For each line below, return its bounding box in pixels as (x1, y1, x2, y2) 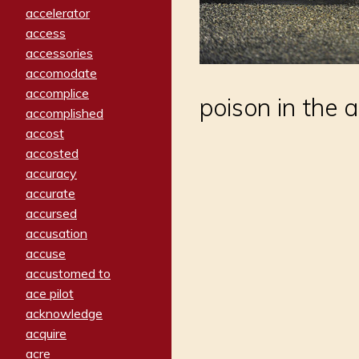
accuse (26, 245, 66, 262)
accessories (26, 45, 93, 62)
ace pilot (26, 285, 74, 302)
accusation (26, 225, 87, 242)
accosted (26, 145, 79, 162)
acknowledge (26, 305, 103, 322)
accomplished (26, 105, 103, 122)
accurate (26, 185, 75, 202)
